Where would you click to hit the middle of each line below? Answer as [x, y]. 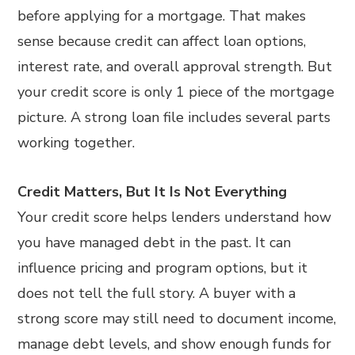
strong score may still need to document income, [177, 318]
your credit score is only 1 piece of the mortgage [176, 92]
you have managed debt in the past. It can [155, 242]
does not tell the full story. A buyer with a [157, 293]
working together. [76, 142]
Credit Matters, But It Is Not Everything [153, 191]
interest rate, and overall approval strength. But [175, 66]
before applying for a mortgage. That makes [162, 15]
